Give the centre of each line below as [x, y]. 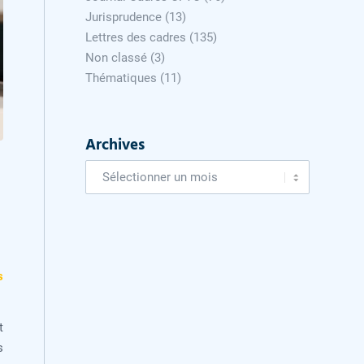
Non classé [117, 58]
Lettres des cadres [136, 37]
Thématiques [121, 78]
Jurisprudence [124, 17]
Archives [115, 145]
